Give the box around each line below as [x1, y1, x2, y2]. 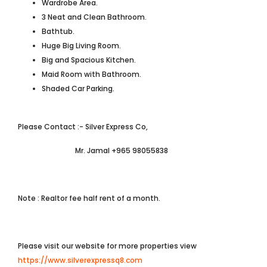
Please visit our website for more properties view [18, 241, 197, 251]
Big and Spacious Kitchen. [42, 55, 136, 65]
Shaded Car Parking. [42, 83, 114, 94]
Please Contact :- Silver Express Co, [18, 122, 148, 132]
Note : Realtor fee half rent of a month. [18, 193, 160, 203]
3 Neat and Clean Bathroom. [42, 12, 147, 22]
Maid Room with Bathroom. [42, 69, 141, 79]
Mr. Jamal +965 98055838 [18, 145, 168, 156]
